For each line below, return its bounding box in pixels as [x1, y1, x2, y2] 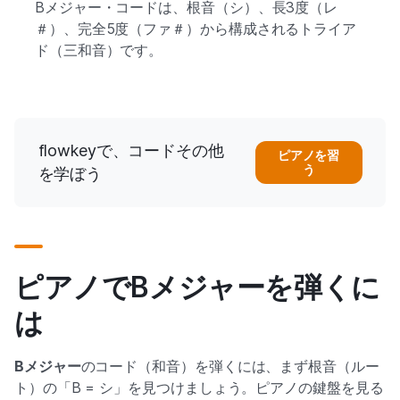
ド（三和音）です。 [35, 40, 163, 59]
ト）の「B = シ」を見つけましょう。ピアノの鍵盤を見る [14, 378, 384, 396]
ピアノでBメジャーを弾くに [14, 269, 380, 304]
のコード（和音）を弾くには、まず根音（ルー [80, 356, 379, 375]
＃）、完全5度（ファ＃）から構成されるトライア [35, 19, 356, 37]
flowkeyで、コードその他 [37, 140, 224, 160]
